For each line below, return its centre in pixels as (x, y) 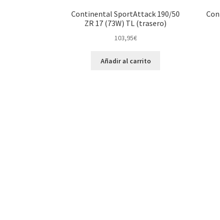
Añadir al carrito (125, 61)
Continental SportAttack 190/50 (126, 14)
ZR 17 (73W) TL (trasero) (126, 23)
